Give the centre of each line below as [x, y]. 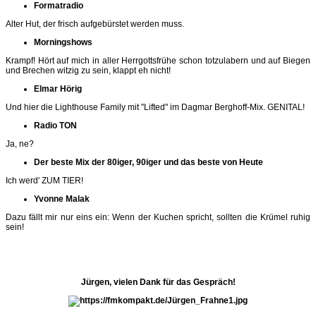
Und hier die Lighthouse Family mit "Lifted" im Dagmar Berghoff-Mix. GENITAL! [155, 107]
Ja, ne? [20, 144]
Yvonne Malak [62, 199]
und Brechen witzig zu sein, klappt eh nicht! [88, 70]
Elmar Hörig [58, 89]
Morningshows [63, 42]
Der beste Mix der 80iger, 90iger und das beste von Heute [148, 162]
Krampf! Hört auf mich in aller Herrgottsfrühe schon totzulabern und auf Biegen [158, 60]
